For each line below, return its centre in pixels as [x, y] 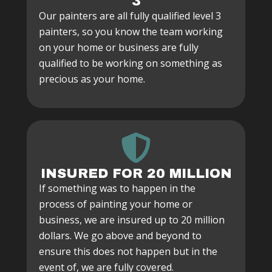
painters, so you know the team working [131, 32]
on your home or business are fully [119, 47]
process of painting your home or [116, 204]
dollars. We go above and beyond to [120, 236]
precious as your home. [92, 79]
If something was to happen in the [117, 188]
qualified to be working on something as [131, 63]
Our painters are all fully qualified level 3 [130, 16]
